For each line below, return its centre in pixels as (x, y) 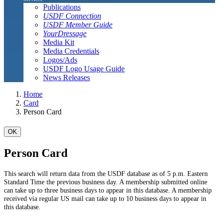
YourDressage (65, 33)
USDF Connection (72, 16)
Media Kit (59, 42)
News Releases (66, 77)
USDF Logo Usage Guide (84, 68)
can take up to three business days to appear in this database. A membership (108, 190)
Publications (62, 7)
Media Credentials (71, 51)
